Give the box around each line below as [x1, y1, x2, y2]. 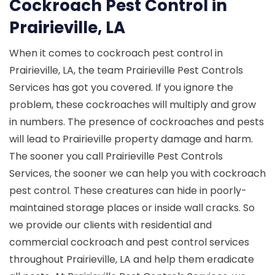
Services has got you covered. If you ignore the [9, 80, 233, 95]
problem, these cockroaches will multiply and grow [9, 97, 256, 112]
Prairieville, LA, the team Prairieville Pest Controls [9, 63, 243, 77]
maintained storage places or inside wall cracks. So [9, 200, 255, 215]
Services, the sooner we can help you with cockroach [9, 166, 266, 180]
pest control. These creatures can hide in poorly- [9, 183, 247, 198]
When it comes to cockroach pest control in [9, 45, 223, 60]
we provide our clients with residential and [9, 217, 212, 232]
